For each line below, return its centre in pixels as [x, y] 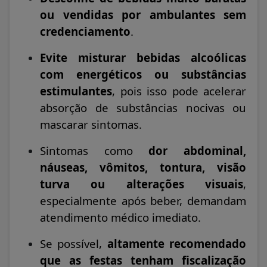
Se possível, [74, 244]
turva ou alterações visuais [142, 184]
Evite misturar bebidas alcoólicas [143, 58]
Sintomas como [94, 151]
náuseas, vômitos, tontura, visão [143, 167]
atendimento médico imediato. [120, 218]
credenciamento [85, 32]
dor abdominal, [198, 151]
